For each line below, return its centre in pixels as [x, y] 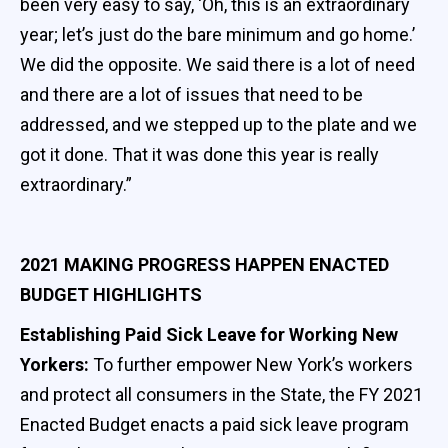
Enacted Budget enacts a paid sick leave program [214, 424]
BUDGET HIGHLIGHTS [111, 294]
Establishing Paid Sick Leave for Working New [209, 334]
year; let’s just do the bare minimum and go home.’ [217, 34]
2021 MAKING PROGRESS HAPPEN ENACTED [204, 264]
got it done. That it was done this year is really [199, 154]
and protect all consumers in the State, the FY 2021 [221, 394]
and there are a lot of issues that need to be [191, 94]
